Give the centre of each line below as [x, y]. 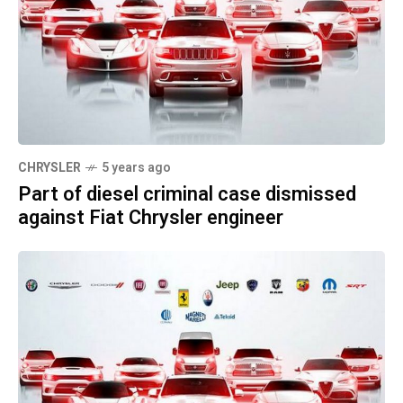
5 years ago [136, 167]
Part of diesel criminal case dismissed [187, 194]
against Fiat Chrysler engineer [151, 217]
